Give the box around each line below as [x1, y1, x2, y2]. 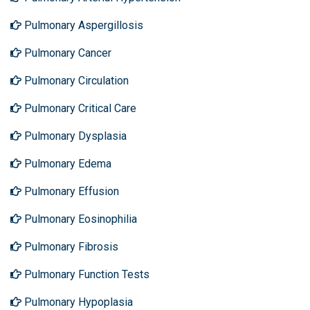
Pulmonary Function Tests [21, 268, 149, 281]
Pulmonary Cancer [21, 46, 111, 60]
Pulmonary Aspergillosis [21, 19, 143, 32]
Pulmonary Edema [21, 157, 111, 170]
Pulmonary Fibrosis [21, 240, 118, 253]
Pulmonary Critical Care [21, 102, 136, 115]
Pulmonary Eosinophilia [21, 212, 137, 226]
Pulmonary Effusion [21, 185, 119, 198]
